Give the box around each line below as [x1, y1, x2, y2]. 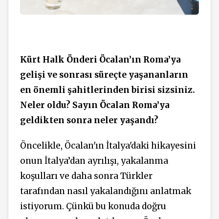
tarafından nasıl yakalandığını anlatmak [20, 186, 191, 197]
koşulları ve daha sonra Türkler [20, 171, 153, 182]
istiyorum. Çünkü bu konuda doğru [20, 201, 166, 212]
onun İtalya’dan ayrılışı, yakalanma [20, 155, 168, 167]
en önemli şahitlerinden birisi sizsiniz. [20, 84, 195, 95]
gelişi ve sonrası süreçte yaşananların [20, 69, 188, 80]
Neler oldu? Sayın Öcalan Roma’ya [20, 99, 170, 110]
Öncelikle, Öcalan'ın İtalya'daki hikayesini [20, 140, 196, 152]
